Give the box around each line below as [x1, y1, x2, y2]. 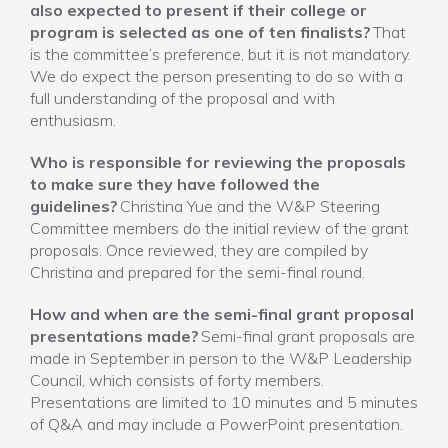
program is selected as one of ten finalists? [30, 22, 371, 42]
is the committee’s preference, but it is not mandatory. [30, 44, 411, 64]
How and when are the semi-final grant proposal [30, 304, 414, 324]
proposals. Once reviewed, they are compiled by [30, 240, 368, 260]
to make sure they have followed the [30, 174, 320, 194]
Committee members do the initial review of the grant [30, 218, 409, 238]
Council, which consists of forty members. [30, 370, 324, 390]
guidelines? [30, 196, 120, 216]
